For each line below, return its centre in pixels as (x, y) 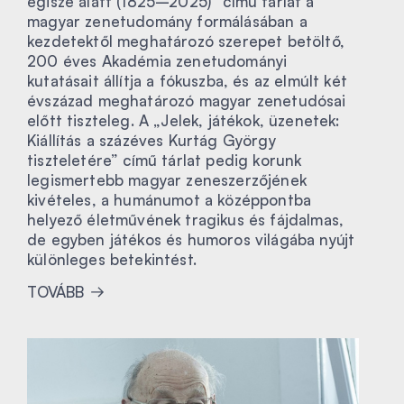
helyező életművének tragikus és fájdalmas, (186, 219)
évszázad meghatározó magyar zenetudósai (187, 100)
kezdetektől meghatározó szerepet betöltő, (186, 41)
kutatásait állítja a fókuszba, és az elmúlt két (187, 80)
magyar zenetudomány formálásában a (167, 21)
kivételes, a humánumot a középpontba (170, 199)
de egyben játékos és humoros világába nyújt (191, 239)
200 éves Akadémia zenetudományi (157, 60)
